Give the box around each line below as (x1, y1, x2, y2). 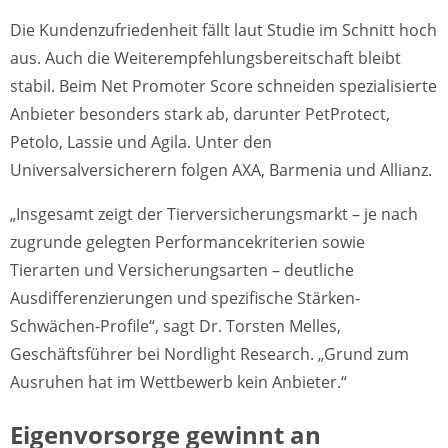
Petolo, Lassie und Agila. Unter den (10, 130, 272, 153)
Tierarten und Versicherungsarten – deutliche (10, 258, 354, 281)
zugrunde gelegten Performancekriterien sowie (10, 230, 365, 253)
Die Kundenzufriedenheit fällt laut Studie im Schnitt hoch (10, 18, 437, 41)
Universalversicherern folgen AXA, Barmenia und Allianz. (10, 158, 432, 181)
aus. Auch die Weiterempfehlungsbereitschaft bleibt (10, 46, 401, 69)
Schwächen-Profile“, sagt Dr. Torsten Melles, (10, 314, 341, 337)
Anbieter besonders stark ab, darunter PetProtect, (10, 102, 390, 125)
